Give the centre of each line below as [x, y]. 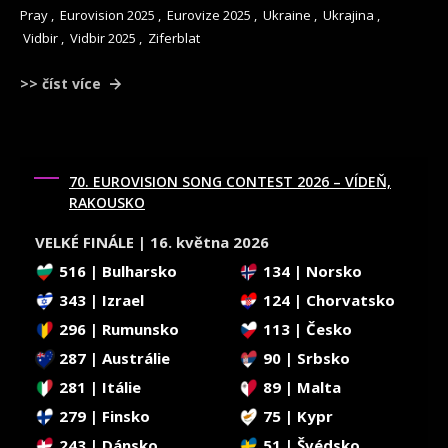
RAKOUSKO [107, 202]
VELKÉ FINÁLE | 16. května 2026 [152, 241]
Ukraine [287, 14]
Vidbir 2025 [103, 37]
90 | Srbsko [304, 357]
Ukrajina [348, 14]
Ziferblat [174, 37]
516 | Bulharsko [116, 270]
